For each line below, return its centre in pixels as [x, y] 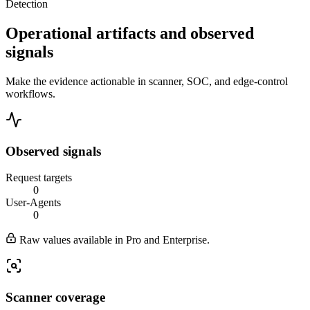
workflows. [30, 93]
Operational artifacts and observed [130, 33]
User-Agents [33, 203]
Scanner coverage [55, 297]
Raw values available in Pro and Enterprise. [113, 240]
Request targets [39, 178]
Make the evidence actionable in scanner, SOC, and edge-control [147, 81]
